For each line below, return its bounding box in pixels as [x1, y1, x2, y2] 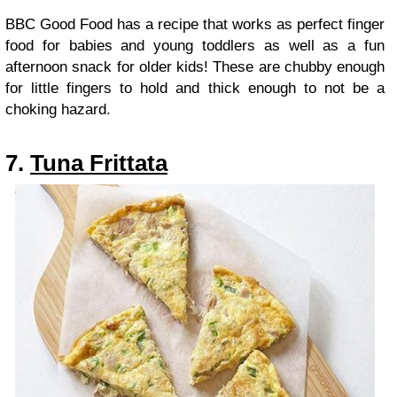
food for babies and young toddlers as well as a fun [5, 37, 385, 55]
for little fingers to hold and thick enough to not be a [5, 80, 385, 97]
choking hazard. [5, 101, 111, 119]
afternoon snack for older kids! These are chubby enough [5, 58, 385, 76]
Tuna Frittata [30, 151, 167, 176]
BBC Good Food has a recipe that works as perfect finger [5, 16, 385, 34]
